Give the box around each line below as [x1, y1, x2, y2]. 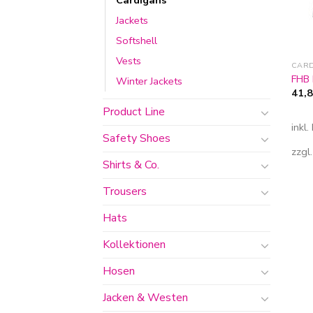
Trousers [103, 184, 147, 200]
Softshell [116, 34, 157, 48]
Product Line [103, 104, 165, 120]
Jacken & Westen [103, 290, 188, 306]
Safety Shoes [103, 131, 170, 147]
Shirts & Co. [103, 157, 159, 173]
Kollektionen [103, 237, 166, 253]
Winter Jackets [116, 74, 182, 89]
